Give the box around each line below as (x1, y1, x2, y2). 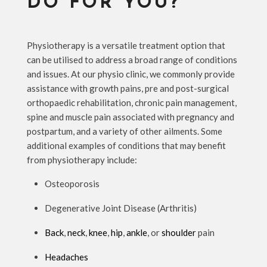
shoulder (161, 226, 196, 238)
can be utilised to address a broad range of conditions (26, 54, 237, 65)
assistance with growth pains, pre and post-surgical (26, 82, 229, 94)
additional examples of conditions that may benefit (26, 139, 226, 151)
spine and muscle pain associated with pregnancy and (26, 111, 234, 122)
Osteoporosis (44, 178, 100, 189)
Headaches (44, 251, 88, 262)
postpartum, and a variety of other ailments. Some (26, 125, 222, 136)
